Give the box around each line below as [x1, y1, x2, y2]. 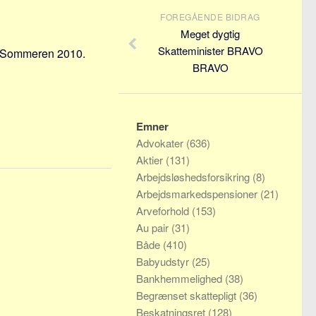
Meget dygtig [181, 26, 240, 41]
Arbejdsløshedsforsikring [136, 169, 253, 184]
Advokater [136, 135, 186, 150]
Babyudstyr [136, 254, 192, 269]
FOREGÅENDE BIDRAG [160, 11, 260, 23]
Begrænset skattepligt [136, 288, 239, 303]
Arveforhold [136, 203, 192, 218]
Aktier [136, 152, 166, 167]
